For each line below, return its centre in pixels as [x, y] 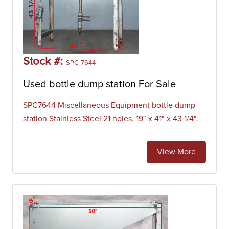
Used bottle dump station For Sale [99, 84]
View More [176, 152]
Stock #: [44, 62]
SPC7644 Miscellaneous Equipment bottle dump [109, 105]
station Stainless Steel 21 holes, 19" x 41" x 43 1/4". [111, 119]
